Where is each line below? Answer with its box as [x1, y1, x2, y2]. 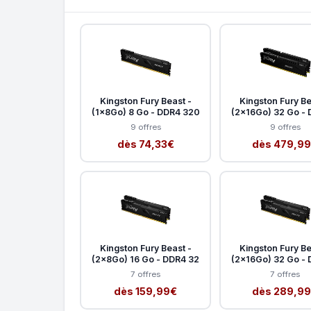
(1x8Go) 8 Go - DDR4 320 [91, 106, 200, 117]
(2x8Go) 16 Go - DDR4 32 [92, 253, 199, 264]
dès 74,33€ [117, 137, 174, 150]
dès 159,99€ [114, 285, 177, 297]
